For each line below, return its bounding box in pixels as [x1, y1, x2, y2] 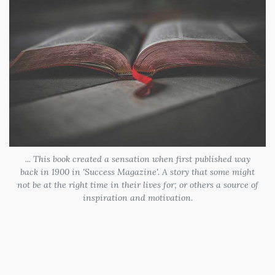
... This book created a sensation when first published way [25, 153, 250, 165]
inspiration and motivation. [82, 192, 193, 204]
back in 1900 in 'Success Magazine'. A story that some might [20, 166, 255, 178]
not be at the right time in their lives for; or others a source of [17, 179, 258, 191]
